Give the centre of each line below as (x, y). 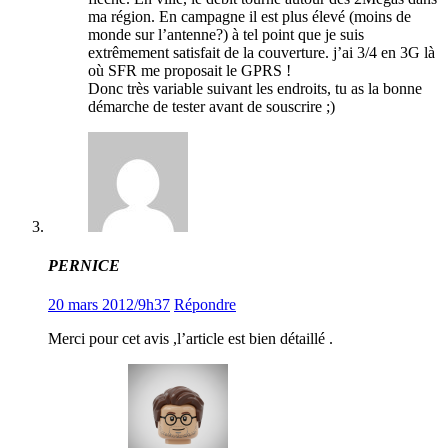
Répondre (205, 305)
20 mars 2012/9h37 (109, 305)
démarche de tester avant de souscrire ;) (211, 106)
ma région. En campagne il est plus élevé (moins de (249, 16)
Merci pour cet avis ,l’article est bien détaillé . (190, 339)
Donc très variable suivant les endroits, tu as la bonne (255, 88)
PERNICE (84, 265)
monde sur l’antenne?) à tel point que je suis (226, 34)
